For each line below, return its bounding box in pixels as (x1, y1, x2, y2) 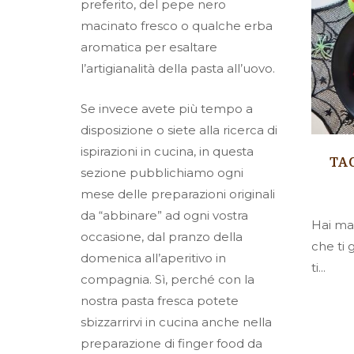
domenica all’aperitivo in (81, 250, 226, 265)
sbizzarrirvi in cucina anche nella (81, 314, 272, 330)
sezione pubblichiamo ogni (81, 165, 243, 180)
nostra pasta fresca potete (81, 293, 239, 308)
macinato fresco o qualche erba (81, 18, 273, 33)
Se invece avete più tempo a (81, 101, 253, 116)
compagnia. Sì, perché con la (81, 272, 254, 287)
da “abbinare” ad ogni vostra (81, 208, 248, 223)
